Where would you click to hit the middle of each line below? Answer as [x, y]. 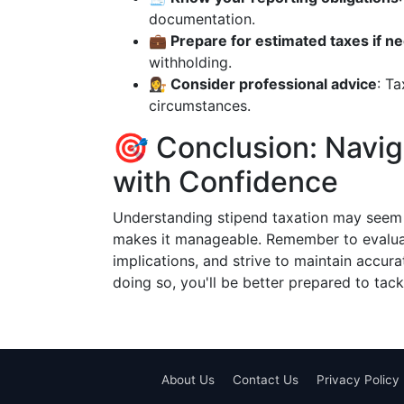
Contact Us [265, 380]
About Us [188, 380]
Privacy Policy [358, 380]
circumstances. [200, 106]
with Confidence [225, 182]
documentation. [202, 19]
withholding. [190, 62]
